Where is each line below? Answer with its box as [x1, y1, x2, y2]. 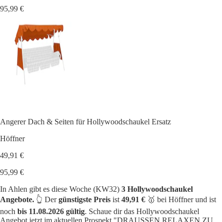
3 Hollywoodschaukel [121, 184, 193, 193]
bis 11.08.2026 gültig [17, 207, 85, 216]
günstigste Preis [58, 195, 111, 204]
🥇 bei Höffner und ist [145, 195, 216, 204]
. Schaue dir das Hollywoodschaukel [85, 207, 199, 216]
